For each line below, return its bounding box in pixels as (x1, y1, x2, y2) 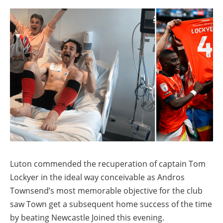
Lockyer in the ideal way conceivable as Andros (10, 171, 185, 183)
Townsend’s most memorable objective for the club (10, 185, 203, 196)
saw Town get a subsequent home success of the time (10, 198, 212, 210)
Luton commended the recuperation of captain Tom (10, 158, 206, 169)
